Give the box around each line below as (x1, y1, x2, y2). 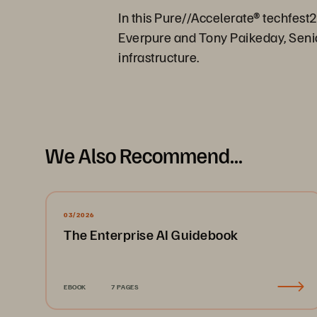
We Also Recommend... (45, 142, 243, 168)
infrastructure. (118, 47, 200, 66)
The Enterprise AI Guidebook (64, 225, 238, 243)
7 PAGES (110, 282, 139, 291)
